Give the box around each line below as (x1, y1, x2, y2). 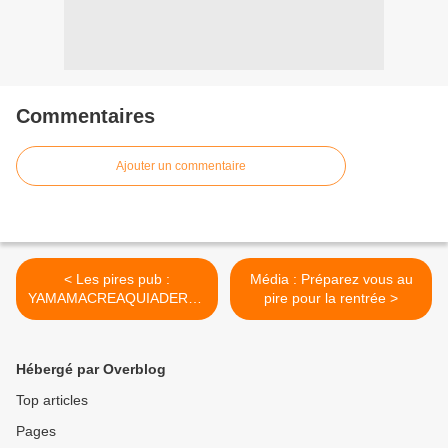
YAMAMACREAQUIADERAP (28, 290, 206, 306)
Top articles (16, 392, 88, 408)
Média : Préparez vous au (249, 271, 413, 287)
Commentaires (16, 105, 155, 127)
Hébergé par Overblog (16, 361, 166, 377)
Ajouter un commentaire (116, 159, 246, 173)
